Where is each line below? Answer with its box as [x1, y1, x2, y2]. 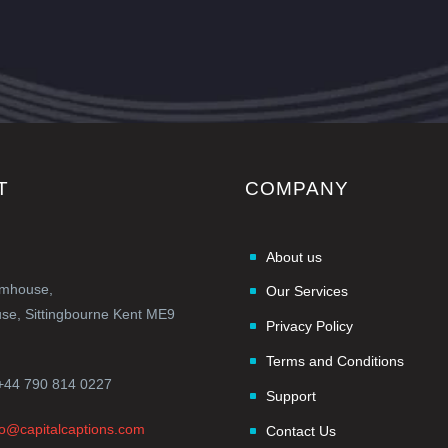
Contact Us [266, 422, 336, 439]
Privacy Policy [266, 318, 353, 335]
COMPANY [245, 177, 349, 199]
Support [266, 387, 316, 404]
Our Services [266, 283, 348, 300]
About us [266, 248, 322, 265]
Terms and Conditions [266, 353, 404, 370]
